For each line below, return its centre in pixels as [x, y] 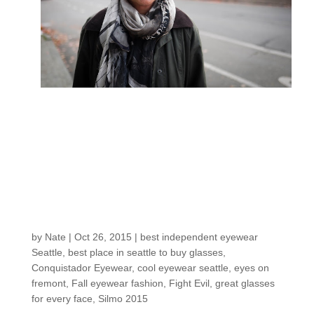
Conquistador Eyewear [81, 268]
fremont [48, 284]
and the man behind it [152, 218]
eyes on [251, 268]
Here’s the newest [128, 129]
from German [108, 151]
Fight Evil [189, 284]
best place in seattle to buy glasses [145, 253]
